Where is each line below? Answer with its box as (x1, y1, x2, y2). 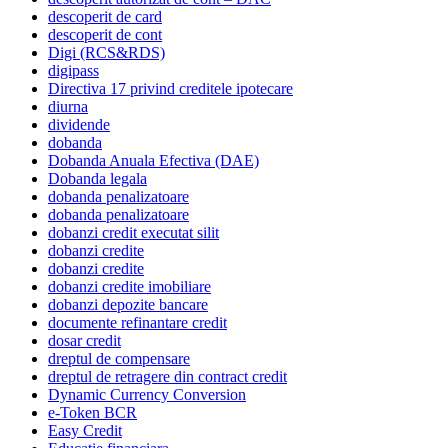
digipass (48, 61, 99, 79)
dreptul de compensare (48, 349, 190, 367)
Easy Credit (48, 421, 122, 439)
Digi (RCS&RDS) (48, 43, 165, 61)
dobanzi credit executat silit (48, 223, 219, 241)
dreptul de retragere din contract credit (48, 367, 287, 385)
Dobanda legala (48, 169, 147, 187)
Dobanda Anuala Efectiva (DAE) (48, 151, 259, 169)
